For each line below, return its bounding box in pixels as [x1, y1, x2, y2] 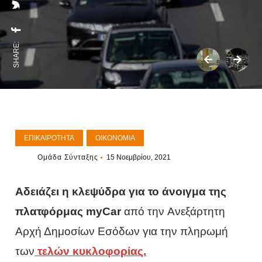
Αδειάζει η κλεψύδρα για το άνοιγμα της [15, 185, 227, 198]
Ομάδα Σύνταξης [37, 153, 99, 161]
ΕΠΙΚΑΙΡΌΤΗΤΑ [24, 134, 75, 142]
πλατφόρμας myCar [15, 205, 122, 218]
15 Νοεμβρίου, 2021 [106, 153, 171, 161]
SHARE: [12, 42, 20, 68]
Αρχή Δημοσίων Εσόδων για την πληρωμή [15, 225, 229, 237]
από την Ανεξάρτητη [121, 205, 226, 218]
